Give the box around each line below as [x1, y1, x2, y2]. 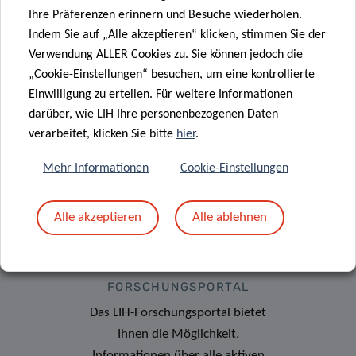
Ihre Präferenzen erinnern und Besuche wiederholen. [29, 8, 302, 21]
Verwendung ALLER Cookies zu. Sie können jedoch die [29, 48, 303, 61]
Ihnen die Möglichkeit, [117, 327, 239, 341]
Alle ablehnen [192, 210, 267, 224]
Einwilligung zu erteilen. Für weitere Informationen [29, 87, 292, 101]
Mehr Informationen [43, 161, 149, 175]
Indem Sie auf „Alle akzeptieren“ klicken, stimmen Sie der [29, 28, 326, 41]
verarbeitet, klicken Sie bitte [29, 127, 176, 141]
